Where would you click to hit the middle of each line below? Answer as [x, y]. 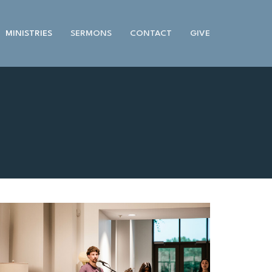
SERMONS [91, 33]
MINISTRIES [29, 33]
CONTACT [151, 33]
